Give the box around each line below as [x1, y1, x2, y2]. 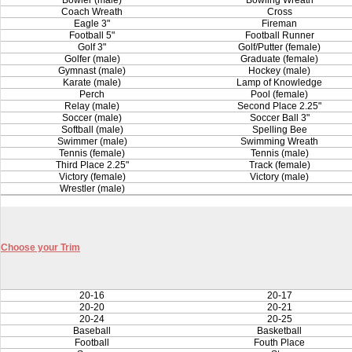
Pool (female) [251, 89, 309, 100]
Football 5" [69, 30, 115, 41]
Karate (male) [63, 77, 122, 88]
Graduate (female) [240, 53, 319, 64]
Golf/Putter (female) [238, 42, 321, 53]
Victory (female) [59, 171, 126, 182]
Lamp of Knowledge [236, 77, 323, 88]
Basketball [257, 325, 302, 336]
